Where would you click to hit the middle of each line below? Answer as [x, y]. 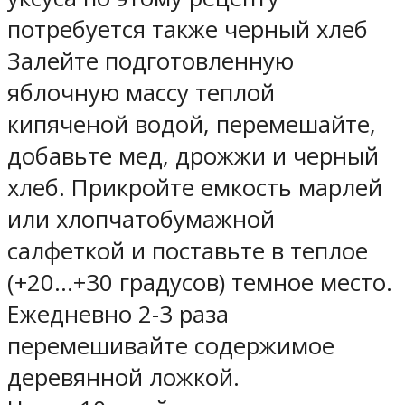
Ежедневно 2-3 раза [118, 314]
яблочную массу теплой [141, 92]
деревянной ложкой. [127, 377]
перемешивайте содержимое [171, 345]
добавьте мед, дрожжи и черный [193, 155]
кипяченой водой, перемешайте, [192, 124]
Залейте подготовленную [151, 61]
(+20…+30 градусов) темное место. [200, 282]
